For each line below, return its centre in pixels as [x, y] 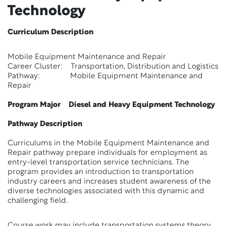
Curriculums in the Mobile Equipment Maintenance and [108, 144]
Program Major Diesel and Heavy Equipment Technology [111, 105]
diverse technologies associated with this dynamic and [106, 191]
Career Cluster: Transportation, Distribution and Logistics [113, 67]
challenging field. [38, 201]
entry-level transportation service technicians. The [98, 163]
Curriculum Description [50, 33]
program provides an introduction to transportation [101, 172]
